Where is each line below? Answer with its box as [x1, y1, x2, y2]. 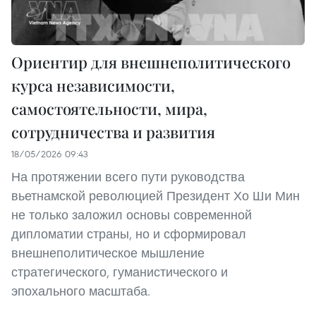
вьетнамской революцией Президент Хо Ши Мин [11, 188, 300, 205]
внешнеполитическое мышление [11, 245, 205, 262]
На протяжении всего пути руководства [11, 169, 245, 186]
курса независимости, [11, 75, 175, 97]
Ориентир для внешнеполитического [11, 51, 291, 73]
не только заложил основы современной [11, 207, 252, 224]
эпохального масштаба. [11, 283, 150, 300]
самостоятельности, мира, [11, 98, 207, 120]
